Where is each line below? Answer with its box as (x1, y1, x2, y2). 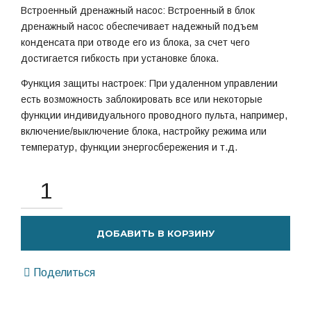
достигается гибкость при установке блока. (21, 53, 219, 65)
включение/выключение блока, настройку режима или (21, 125, 267, 137)
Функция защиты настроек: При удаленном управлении (21, 77, 278, 89)
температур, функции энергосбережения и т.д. (21, 141, 237, 153)
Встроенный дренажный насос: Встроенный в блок (21, 5, 255, 17)
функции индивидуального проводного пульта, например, (21, 109, 287, 121)
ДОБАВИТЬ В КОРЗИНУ (96, 227, 215, 239)
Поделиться (31, 266, 95, 278)
